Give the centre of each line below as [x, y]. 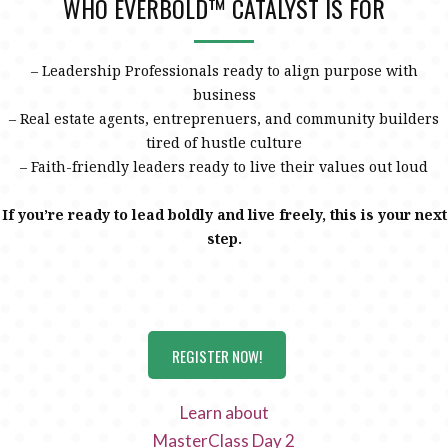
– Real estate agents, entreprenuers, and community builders [224, 118]
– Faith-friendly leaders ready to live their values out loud [224, 166]
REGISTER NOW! [216, 355]
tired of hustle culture [224, 142]
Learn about [224, 412]
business [224, 94]
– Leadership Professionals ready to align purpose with [224, 70]
